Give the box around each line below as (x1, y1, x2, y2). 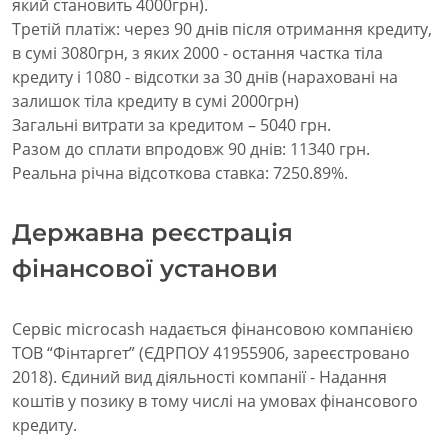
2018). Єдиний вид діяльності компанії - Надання (12, 366, 387, 389)
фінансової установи (12, 254, 278, 284)
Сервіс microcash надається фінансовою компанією (12, 318, 413, 341)
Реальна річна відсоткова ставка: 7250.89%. (12, 162, 348, 185)
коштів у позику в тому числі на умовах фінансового (12, 390, 418, 413)
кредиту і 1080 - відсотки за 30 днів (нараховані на (12, 66, 398, 89)
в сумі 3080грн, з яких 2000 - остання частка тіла (12, 42, 383, 65)
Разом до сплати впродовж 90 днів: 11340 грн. (12, 138, 370, 161)
